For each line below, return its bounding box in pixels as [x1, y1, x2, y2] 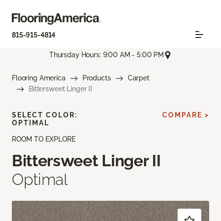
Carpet [127, 74, 149, 82]
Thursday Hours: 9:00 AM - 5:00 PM [49, 51, 164, 59]
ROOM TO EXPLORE [12, 135, 75, 143]
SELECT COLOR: [12, 110, 77, 119]
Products [82, 74, 111, 82]
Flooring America [12, 74, 66, 82]
